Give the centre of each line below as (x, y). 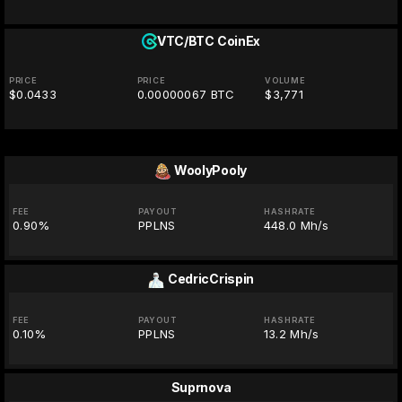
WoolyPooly (210, 170)
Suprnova (201, 388)
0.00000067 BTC (186, 95)
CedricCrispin (211, 279)
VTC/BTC (185, 41)
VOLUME (285, 81)
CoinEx (239, 41)
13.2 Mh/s (291, 334)
